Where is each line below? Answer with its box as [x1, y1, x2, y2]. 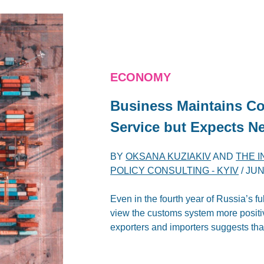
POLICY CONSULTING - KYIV [110, 165, 239, 176]
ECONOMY [110, 70, 171, 84]
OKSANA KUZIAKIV [126, 151, 212, 161]
